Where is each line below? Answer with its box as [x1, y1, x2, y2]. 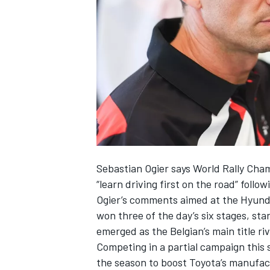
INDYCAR [94, 247, 129, 259]
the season [96, 255, 146, 269]
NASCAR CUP [94, 20, 145, 32]
